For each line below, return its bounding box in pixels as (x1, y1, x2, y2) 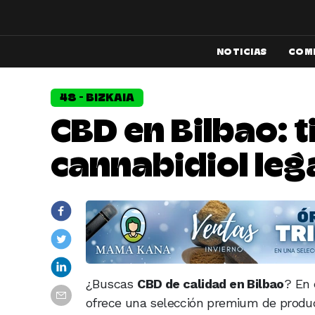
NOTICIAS (216, 46, 267, 57)
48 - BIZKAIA (60, 91, 134, 104)
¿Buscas (86, 276, 138, 291)
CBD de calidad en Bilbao (137, 276, 284, 291)
